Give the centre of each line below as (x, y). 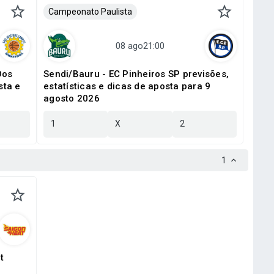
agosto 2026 (72, 98)
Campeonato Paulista (90, 12)
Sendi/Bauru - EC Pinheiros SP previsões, (136, 74)
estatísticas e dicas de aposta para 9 (127, 86)
